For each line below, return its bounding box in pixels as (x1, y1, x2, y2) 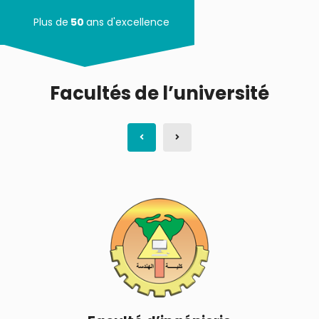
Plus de (11, 15, 68, 29)
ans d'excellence (86, 15, 184, 29)
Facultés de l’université (50, 80, 269, 106)
